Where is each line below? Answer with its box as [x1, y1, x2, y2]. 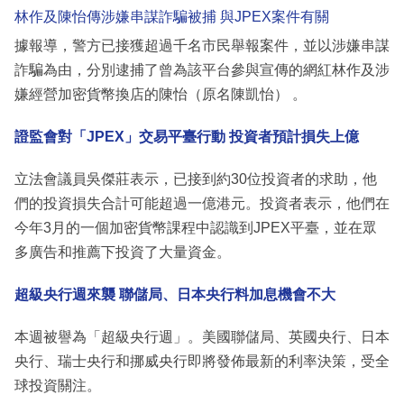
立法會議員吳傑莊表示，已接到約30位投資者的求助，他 [14, 171, 377, 188]
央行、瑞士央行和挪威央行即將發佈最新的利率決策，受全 [14, 353, 390, 370]
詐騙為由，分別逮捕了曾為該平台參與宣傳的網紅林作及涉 [14, 62, 390, 78]
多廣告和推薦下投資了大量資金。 [14, 244, 231, 261]
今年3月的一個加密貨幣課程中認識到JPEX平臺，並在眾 [14, 220, 377, 236]
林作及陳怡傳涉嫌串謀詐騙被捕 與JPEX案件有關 [14, 9, 329, 25]
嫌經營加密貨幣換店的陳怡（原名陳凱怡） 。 [14, 87, 307, 103]
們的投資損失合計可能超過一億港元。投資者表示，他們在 [14, 196, 390, 212]
